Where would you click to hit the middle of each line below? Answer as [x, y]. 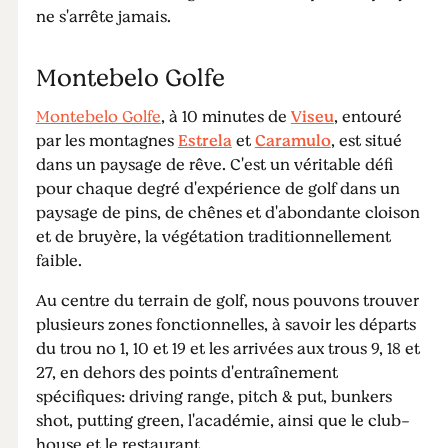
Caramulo [292, 141]
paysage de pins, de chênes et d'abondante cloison [227, 213]
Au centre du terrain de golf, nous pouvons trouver [227, 301]
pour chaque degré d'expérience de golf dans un [217, 189]
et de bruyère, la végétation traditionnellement [213, 237]
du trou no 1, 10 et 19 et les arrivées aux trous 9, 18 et [227, 349]
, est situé [366, 141]
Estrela [204, 141]
